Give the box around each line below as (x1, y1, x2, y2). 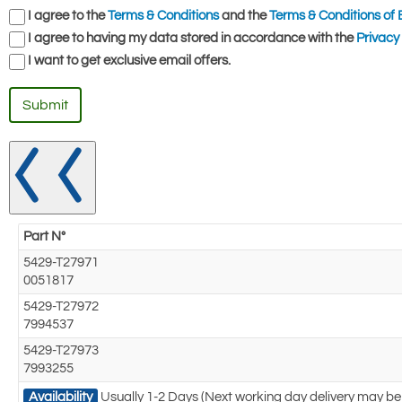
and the (219, 9, 269, 23)
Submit (22, 98, 68, 113)
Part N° (23, 230, 66, 244)
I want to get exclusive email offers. (28, 54, 231, 68)
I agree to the (28, 9, 108, 23)
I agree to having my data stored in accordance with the (28, 31, 356, 46)
